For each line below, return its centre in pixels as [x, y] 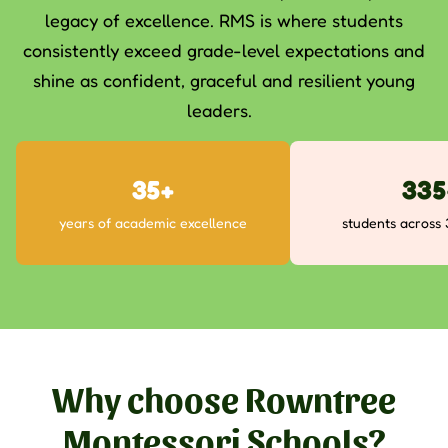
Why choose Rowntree [224, 397]
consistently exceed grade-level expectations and [224, 50]
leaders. [224, 110]
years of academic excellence [153, 222]
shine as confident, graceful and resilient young [224, 80]
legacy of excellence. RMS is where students [224, 20]
